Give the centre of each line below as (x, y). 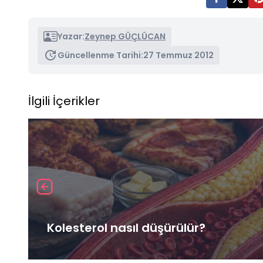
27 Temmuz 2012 (178, 55)
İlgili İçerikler (64, 101)
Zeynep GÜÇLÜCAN (125, 36)
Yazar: (71, 36)
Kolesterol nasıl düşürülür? (126, 227)
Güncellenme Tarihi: (100, 55)
